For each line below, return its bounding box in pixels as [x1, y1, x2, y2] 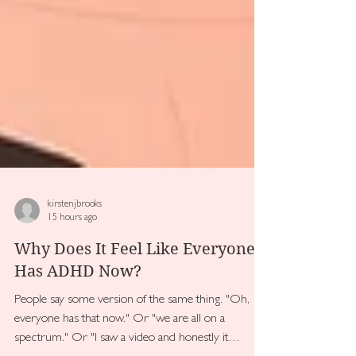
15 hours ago [48, 269, 97, 279]
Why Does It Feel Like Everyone [14, 296, 255, 314]
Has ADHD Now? [14, 318, 141, 336]
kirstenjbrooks [48, 256, 102, 265]
